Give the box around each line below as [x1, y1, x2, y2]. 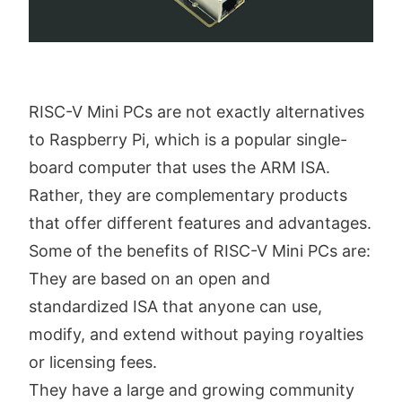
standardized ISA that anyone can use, [29, 296, 322, 316]
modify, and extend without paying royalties [29, 324, 363, 344]
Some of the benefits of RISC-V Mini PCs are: [29, 240, 371, 260]
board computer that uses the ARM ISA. [29, 157, 330, 177]
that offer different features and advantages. [29, 213, 371, 232]
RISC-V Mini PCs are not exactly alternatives [29, 101, 364, 121]
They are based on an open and [29, 268, 270, 288]
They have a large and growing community [29, 380, 354, 399]
